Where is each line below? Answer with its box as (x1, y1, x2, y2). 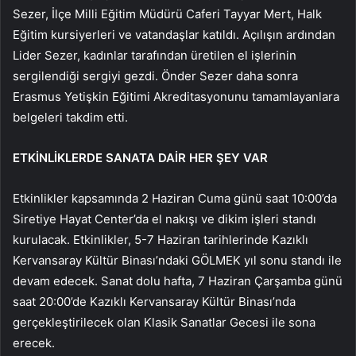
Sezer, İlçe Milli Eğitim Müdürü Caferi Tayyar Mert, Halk (13, 6, 322, 21)
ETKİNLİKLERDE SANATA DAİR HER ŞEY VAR (13, 149, 268, 165)
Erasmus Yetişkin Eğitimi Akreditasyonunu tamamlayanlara (13, 88, 339, 104)
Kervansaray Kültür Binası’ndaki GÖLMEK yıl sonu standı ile (13, 252, 342, 268)
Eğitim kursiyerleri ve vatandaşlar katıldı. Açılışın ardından (13, 26, 335, 42)
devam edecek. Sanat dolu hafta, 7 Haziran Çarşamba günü (13, 273, 342, 288)
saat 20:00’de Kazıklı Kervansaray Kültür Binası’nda (13, 293, 296, 309)
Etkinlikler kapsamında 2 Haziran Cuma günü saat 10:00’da (13, 190, 337, 206)
